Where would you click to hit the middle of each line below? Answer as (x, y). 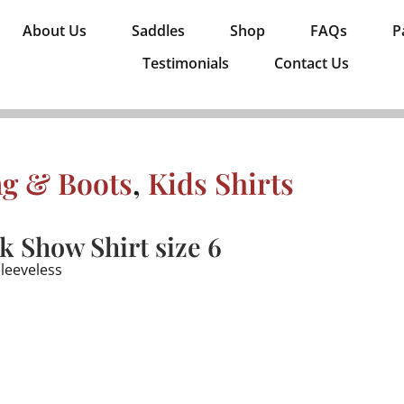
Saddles (158, 31)
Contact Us (311, 63)
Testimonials (185, 63)
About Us (54, 31)
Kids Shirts (221, 182)
